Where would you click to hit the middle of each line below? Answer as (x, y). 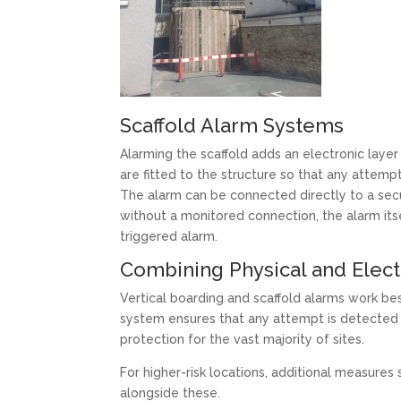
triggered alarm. (169, 236)
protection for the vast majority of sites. (243, 339)
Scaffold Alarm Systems (232, 125)
